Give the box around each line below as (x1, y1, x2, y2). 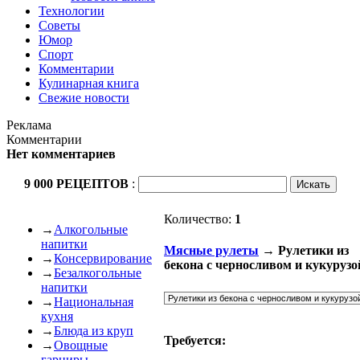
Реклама (6, 118, 51, 132)
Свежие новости (39, 91, 129, 104)
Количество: (164, 212, 235, 226)
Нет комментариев (6, 147, 116, 161)
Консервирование (54, 252, 152, 265)
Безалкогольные (54, 266, 141, 280)
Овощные (54, 338, 108, 352)
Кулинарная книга (39, 76, 139, 90)
